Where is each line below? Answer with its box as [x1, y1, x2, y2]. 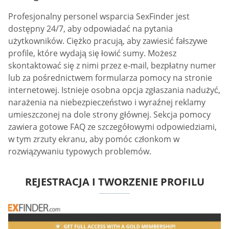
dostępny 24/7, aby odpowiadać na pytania [8, 22, 173, 34]
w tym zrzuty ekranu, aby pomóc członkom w [8, 133, 179, 145]
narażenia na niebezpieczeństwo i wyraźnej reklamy [8, 96, 205, 108]
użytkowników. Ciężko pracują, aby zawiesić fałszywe [8, 35, 208, 47]
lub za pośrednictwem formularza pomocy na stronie [8, 72, 212, 83]
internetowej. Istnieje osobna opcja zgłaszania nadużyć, [8, 84, 220, 96]
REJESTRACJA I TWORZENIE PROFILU [25, 174, 204, 189]
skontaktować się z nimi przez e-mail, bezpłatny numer [8, 59, 216, 71]
